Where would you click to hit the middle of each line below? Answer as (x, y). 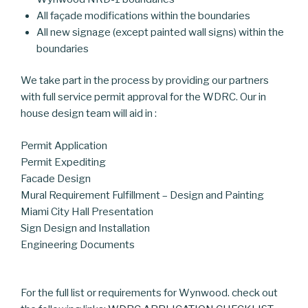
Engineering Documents (78, 244)
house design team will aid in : (89, 114)
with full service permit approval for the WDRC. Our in (143, 97)
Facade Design (56, 178)
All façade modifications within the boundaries (143, 15)
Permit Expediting (63, 162)
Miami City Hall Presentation (87, 211)
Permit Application (64, 145)
